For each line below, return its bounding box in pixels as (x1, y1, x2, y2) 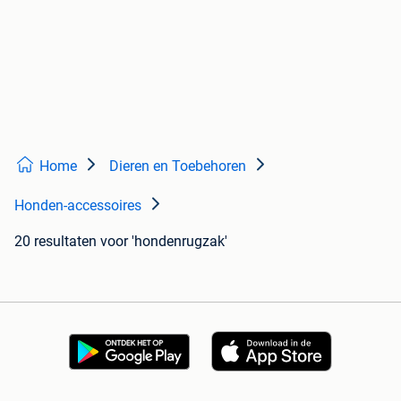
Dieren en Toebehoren (109, 158, 246, 175)
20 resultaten (14, 233, 97, 250)
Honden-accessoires (14, 197, 141, 214)
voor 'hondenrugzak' (100, 233, 227, 250)
